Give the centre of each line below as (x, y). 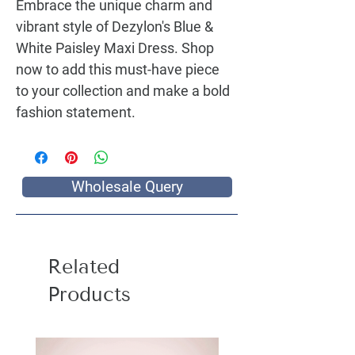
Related (84, 267)
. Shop (194, 48)
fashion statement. (76, 112)
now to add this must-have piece (118, 69)
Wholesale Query (127, 187)
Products (89, 294)
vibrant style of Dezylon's (95, 27)
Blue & (193, 27)
